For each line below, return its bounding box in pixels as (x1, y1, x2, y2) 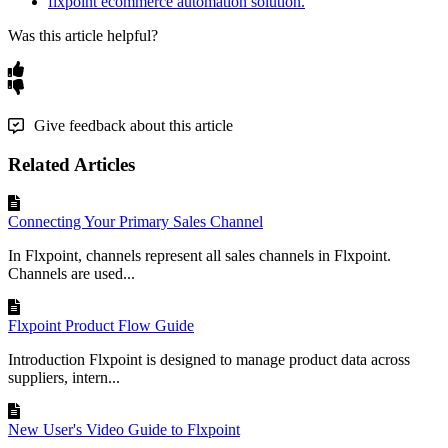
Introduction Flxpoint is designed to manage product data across (8, 351, 410, 368)
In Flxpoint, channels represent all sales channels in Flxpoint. (8, 247, 391, 264)
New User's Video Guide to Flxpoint (8, 421, 240, 438)
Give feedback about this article (34, 116, 233, 134)
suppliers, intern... (8, 369, 120, 386)
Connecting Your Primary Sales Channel (8, 213, 263, 230)
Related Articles (8, 154, 135, 176)
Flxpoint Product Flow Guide (8, 317, 194, 334)
